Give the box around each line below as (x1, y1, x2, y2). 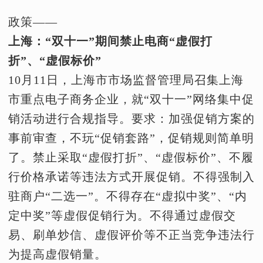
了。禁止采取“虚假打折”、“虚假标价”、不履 (8, 151, 254, 164)
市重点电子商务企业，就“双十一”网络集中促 (8, 93, 254, 106)
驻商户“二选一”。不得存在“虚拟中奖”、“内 (8, 190, 247, 203)
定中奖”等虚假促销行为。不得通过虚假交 (8, 209, 236, 222)
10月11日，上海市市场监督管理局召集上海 (8, 73, 244, 86)
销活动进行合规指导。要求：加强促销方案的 (8, 112, 255, 125)
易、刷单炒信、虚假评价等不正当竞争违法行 (8, 228, 255, 241)
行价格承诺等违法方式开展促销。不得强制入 (8, 170, 255, 183)
